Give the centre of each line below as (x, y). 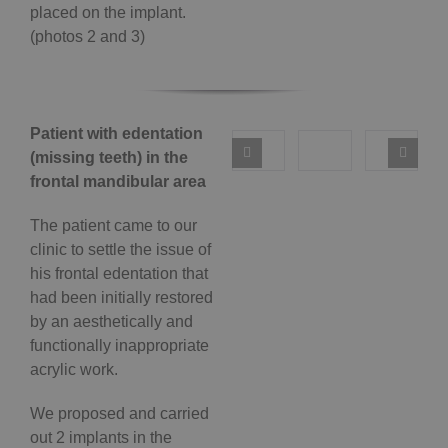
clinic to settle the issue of (120, 250)
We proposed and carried (119, 414)
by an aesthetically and (111, 322)
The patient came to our (113, 226)
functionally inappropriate (119, 346)
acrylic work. (74, 370)
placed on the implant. (108, 13)
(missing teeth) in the (109, 158)
